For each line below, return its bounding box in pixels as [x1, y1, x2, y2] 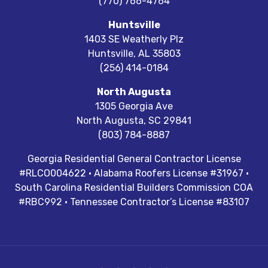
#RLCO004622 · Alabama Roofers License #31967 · [19, 167, 249, 179]
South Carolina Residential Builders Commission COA [15, 182, 253, 193]
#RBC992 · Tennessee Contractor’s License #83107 [19, 196, 249, 208]
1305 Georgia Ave [95, 100, 173, 112]
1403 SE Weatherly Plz [84, 33, 184, 45]
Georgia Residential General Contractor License [27, 153, 241, 165]
